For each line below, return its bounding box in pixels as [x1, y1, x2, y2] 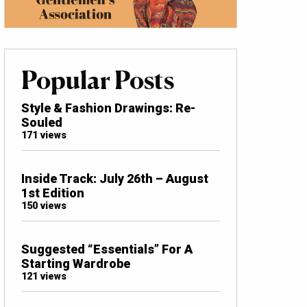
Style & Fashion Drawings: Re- [21, 100, 195, 115]
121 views [21, 270, 66, 282]
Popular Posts [21, 64, 174, 95]
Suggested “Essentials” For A [21, 241, 193, 256]
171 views [21, 129, 66, 141]
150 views [21, 199, 66, 212]
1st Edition [21, 185, 84, 200]
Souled [21, 114, 62, 130]
